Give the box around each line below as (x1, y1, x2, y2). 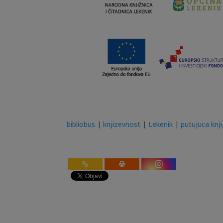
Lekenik (148, 119, 173, 129)
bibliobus (67, 119, 96, 129)
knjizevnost (103, 119, 141, 129)
